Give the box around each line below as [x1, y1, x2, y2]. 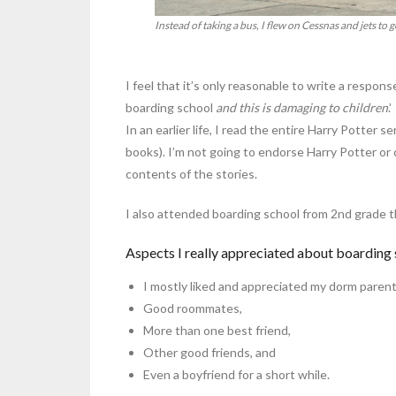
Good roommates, [143, 300, 242, 316]
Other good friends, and [143, 344, 276, 360]
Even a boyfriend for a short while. [143, 366, 330, 382]
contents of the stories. [126, 166, 257, 181]
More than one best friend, [143, 322, 291, 338]
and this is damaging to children [216, 100, 388, 115]
